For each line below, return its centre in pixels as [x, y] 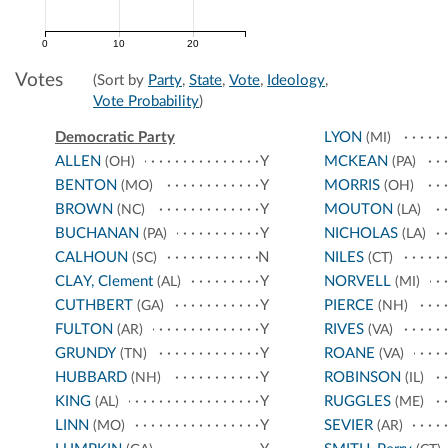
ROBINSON [362, 377]
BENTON [86, 185]
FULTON [84, 329]
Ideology [296, 80]
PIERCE [348, 305]
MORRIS [351, 185]
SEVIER [348, 425]
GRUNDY [85, 353]
